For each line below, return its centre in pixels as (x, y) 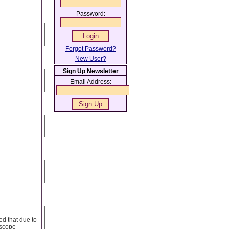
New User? (90, 59)
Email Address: (90, 82)
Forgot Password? (90, 49)
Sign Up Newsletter (90, 71)
